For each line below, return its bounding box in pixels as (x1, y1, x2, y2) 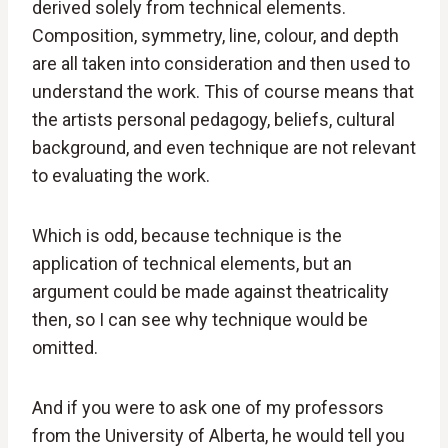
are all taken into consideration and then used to (32, 53, 410, 75)
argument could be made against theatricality (32, 281, 389, 303)
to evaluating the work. (32, 165, 210, 187)
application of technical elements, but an (32, 253, 352, 275)
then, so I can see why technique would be (32, 309, 368, 331)
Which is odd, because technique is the (32, 225, 342, 247)
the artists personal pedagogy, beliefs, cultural (32, 109, 395, 131)
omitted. (32, 337, 98, 359)
